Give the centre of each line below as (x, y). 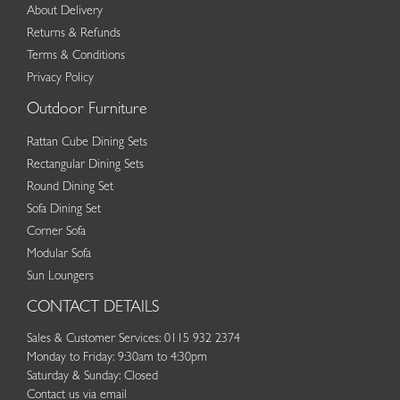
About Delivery (65, 11)
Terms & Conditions (76, 56)
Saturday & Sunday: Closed (92, 376)
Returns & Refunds (74, 33)
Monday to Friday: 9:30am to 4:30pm (117, 358)
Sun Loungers (60, 276)
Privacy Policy (60, 78)
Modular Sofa (59, 254)
